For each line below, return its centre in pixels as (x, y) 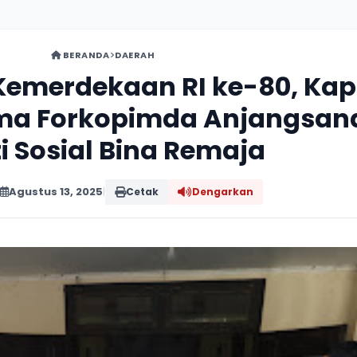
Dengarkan (222, 191)
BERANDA (85, 55)
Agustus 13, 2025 (55, 192)
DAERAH (135, 55)
